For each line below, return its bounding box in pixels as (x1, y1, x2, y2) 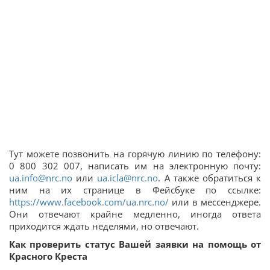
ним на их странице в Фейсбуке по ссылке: (9, 183, 261, 196)
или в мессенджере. (169, 195, 261, 208)
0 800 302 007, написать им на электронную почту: (9, 159, 261, 172)
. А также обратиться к (158, 171, 262, 184)
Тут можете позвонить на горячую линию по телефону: (9, 147, 261, 160)
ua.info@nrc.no (9, 171, 72, 184)
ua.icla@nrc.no (97, 171, 159, 184)
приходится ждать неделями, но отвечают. (9, 219, 199, 232)
